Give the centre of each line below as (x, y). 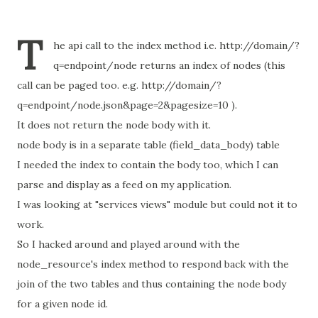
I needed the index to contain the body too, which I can (148, 165)
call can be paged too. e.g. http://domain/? (119, 85)
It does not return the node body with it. (114, 125)
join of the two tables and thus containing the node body (152, 284)
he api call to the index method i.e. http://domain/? (176, 45)
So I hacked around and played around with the (128, 244)
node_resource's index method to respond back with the (153, 264)
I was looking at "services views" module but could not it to (157, 204)
